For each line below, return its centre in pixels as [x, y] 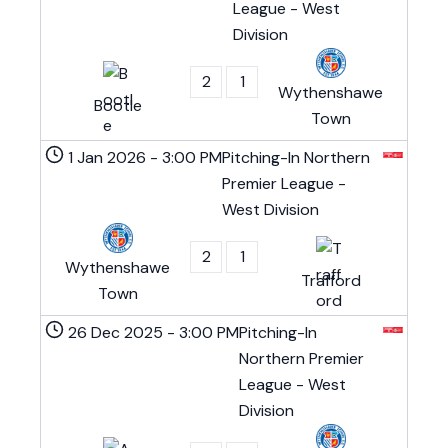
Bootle [117, 106]
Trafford [330, 281]
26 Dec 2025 [116, 333]
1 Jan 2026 [107, 158]
